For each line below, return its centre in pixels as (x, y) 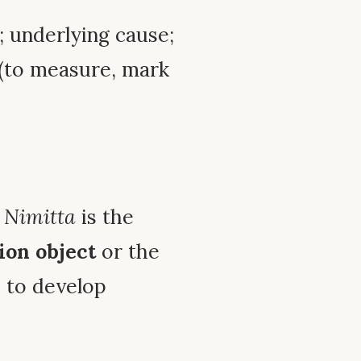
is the (105, 217)
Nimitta (40, 217)
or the (128, 252)
